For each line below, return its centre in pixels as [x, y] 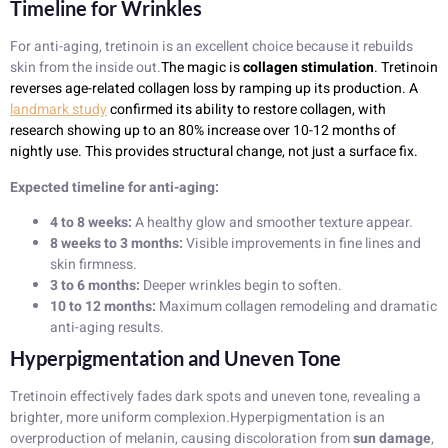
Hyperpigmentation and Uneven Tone [175, 358]
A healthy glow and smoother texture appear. [272, 223]
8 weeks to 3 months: [116, 244]
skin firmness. [93, 265]
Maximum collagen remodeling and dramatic [296, 307]
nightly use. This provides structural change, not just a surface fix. [214, 152]
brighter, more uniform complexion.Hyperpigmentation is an [197, 418]
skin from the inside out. [85, 68]
